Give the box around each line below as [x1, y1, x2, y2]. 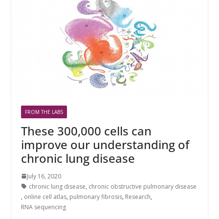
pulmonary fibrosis [69, 192, 122, 201]
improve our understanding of [21, 136, 189, 153]
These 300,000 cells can [21, 122, 152, 139]
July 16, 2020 [26, 172, 61, 180]
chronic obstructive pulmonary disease [88, 182, 197, 191]
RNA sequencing [21, 202, 66, 211]
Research [125, 192, 151, 201]
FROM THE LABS [24, 108, 63, 115]
